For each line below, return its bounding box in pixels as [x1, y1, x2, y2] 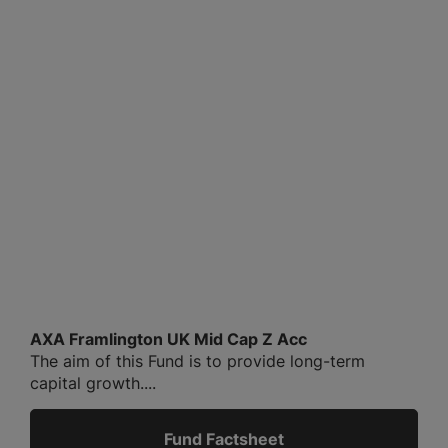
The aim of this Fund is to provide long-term [30, 351, 365, 372]
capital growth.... [30, 373, 156, 394]
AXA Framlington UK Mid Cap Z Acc [30, 329, 307, 350]
